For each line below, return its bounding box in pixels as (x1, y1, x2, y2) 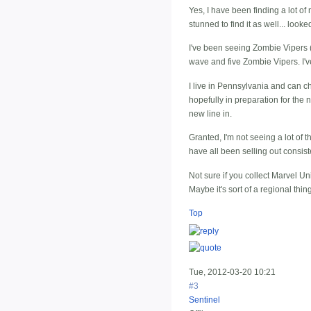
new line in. (189, 108, 232, 119)
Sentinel (189, 294, 220, 305)
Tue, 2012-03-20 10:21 (189, 267, 276, 277)
